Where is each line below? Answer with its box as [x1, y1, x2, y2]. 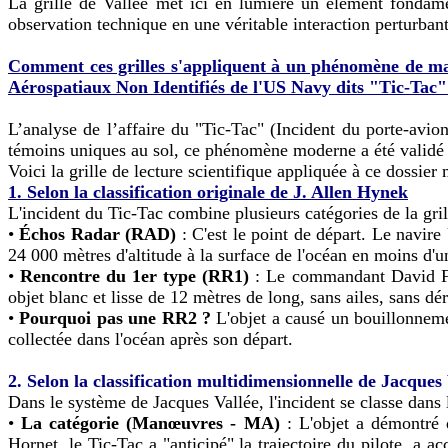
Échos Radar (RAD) [19, 223, 182, 244]
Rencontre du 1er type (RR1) [20, 265, 250, 286]
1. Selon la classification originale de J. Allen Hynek [8, 181, 408, 202]
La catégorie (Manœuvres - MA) [21, 412, 280, 433]
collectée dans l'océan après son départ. [8, 328, 293, 349]
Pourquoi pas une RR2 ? [19, 307, 212, 328]
